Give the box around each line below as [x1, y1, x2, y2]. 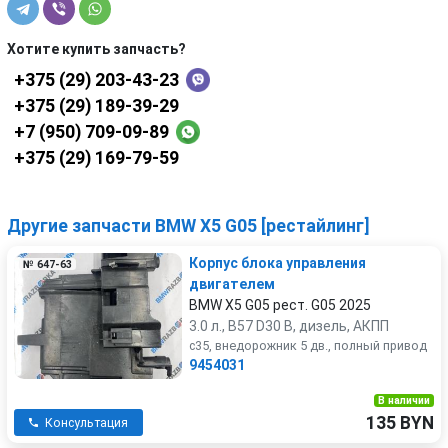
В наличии [377, 394, 430, 407]
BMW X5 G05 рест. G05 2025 [189, 297, 371, 313]
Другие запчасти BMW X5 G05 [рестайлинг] [7, 216, 370, 236]
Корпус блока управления [189, 255, 366, 271]
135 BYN [366, 413, 434, 433]
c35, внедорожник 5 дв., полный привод [189, 338, 427, 353]
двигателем [189, 276, 275, 292]
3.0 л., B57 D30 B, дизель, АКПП [189, 318, 389, 334]
